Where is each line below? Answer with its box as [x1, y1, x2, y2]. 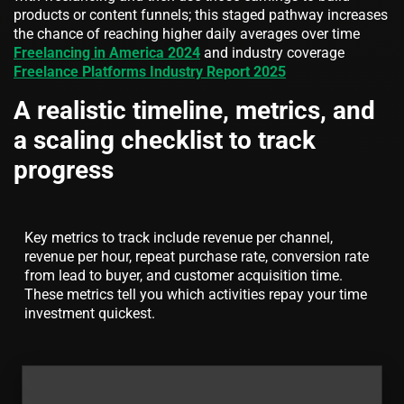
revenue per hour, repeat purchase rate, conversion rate [24, 248, 369, 266]
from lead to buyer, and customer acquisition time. [24, 267, 343, 285]
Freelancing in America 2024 [14, 44, 200, 62]
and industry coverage [200, 44, 344, 62]
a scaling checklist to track [14, 125, 316, 156]
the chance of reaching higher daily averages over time [14, 25, 360, 43]
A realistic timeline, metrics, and [14, 96, 375, 126]
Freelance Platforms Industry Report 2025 [14, 63, 286, 81]
